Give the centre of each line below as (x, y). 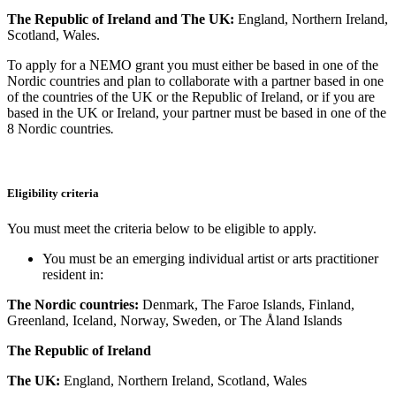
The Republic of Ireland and (94, 19)
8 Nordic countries (59, 129)
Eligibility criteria (53, 194)
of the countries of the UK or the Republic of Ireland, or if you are (191, 97)
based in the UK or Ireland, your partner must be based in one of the (197, 113)
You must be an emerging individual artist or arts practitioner (210, 258)
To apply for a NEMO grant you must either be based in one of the (193, 65)
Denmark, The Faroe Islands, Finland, (248, 304)
